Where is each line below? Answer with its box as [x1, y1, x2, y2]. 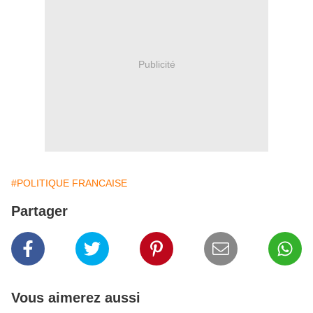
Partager [11, 203, 68, 219]
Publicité [138, 58, 175, 70]
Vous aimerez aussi [11, 290, 140, 305]
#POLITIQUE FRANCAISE [11, 177, 127, 189]
